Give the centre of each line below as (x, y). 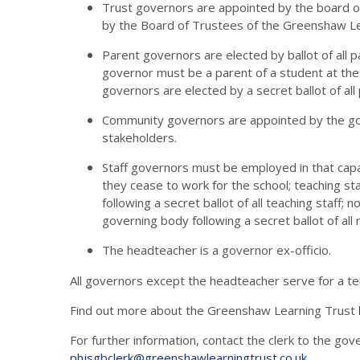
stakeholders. (139, 137)
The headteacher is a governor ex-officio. (217, 250)
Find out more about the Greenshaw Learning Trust (214, 310)
